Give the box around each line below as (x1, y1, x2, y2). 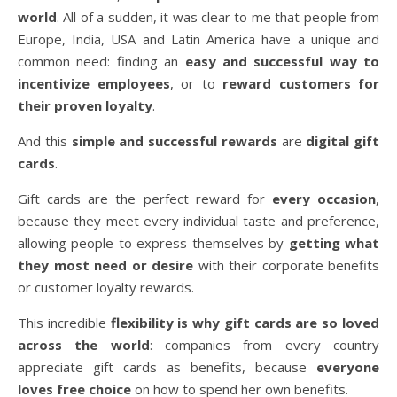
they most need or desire (18, 256, 193, 275)
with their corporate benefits (193, 256, 379, 275)
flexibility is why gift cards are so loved (110, 314, 380, 332)
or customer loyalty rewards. (18, 278, 194, 297)
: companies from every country (149, 336, 380, 354)
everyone (307, 358, 379, 377)
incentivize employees (18, 74, 170, 93)
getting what (288, 234, 380, 253)
